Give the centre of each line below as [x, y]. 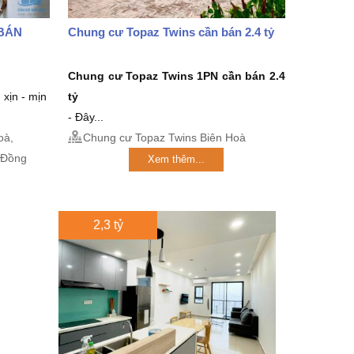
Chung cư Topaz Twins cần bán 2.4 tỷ [171, 32]
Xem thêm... [177, 159]
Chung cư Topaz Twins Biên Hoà [164, 137]
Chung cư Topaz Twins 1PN [145, 75]
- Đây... [85, 117]
